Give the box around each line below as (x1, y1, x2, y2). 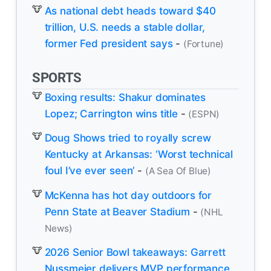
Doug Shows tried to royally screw (44, 132, 211, 145)
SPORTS (32, 69, 82, 85)
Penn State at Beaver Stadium (44, 205, 190, 218)
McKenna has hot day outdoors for (44, 189, 212, 201)
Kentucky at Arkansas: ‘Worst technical (44, 148, 233, 161)
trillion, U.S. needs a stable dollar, (44, 21, 206, 33)
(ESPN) (188, 108, 220, 120)
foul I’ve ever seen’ (44, 165, 135, 177)
